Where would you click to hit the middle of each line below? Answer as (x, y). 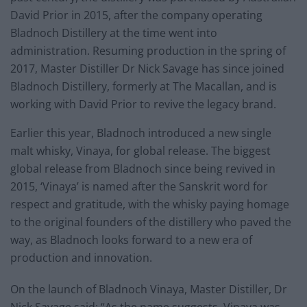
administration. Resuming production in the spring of (148, 51)
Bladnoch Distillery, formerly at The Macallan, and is (144, 87)
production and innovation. (81, 258)
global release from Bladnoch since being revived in (143, 169)
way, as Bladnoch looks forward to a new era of (131, 240)
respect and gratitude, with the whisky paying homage (150, 205)
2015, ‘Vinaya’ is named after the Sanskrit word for (139, 187)
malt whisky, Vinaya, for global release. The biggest (140, 151)
